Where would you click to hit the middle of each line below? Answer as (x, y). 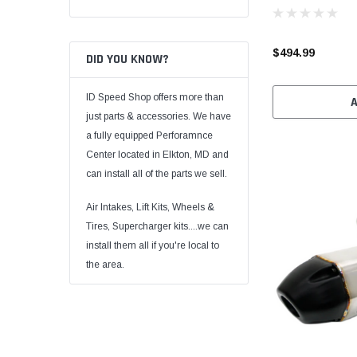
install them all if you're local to (153, 245)
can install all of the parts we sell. (157, 173)
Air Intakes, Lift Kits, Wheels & (150, 207)
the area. (105, 264)
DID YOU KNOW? (127, 59)
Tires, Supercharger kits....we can (157, 226)
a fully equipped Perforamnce (149, 135)
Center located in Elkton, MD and (157, 154)
